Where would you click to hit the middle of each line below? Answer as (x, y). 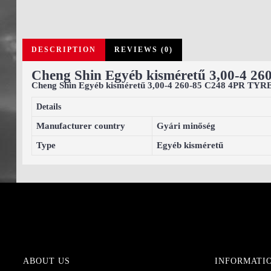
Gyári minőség (186, 126)
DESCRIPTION (64, 50)
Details (49, 107)
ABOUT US (47, 261)
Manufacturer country (81, 126)
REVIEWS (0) (144, 50)
